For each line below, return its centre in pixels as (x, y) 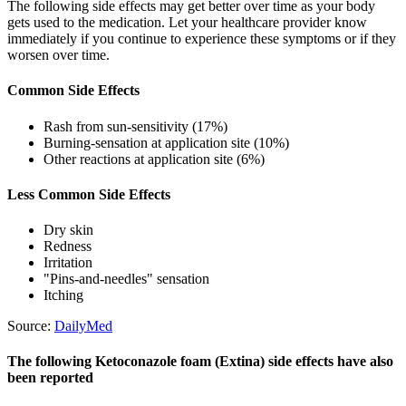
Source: (31, 326)
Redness (68, 246)
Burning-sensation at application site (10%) (166, 142)
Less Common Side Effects (89, 194)
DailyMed (83, 326)
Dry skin (68, 230)
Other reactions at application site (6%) (154, 159)
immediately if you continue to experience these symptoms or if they (202, 39)
